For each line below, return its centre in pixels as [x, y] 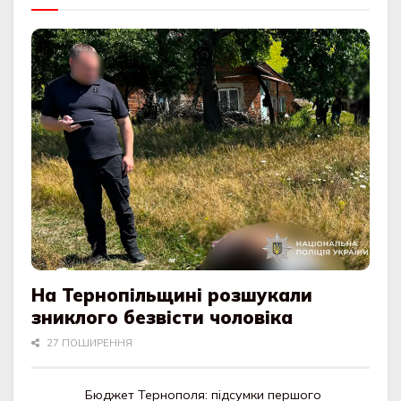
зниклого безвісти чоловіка [162, 318]
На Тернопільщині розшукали [172, 295]
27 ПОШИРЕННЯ [88, 343]
